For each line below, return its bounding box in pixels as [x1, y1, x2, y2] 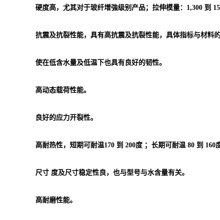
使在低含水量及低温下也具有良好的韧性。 [35, 59, 166, 66]
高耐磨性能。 [35, 196, 77, 204]
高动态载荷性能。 [35, 86, 90, 94]
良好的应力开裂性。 [35, 114, 97, 121]
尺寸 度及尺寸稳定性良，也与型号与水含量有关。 [35, 169, 189, 176]
